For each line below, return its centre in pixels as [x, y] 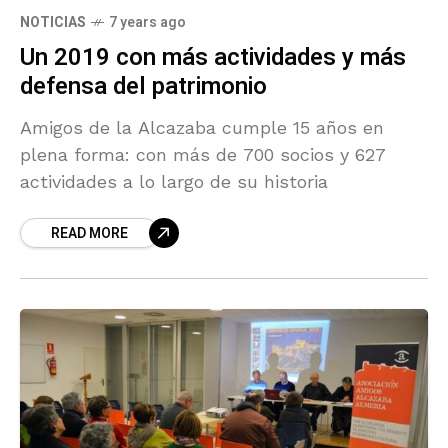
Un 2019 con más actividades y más [213, 57]
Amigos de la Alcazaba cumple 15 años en [202, 127]
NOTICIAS [53, 22]
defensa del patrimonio [143, 86]
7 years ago [147, 22]
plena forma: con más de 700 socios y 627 [203, 154]
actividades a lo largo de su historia [174, 181]
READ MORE [89, 233]
